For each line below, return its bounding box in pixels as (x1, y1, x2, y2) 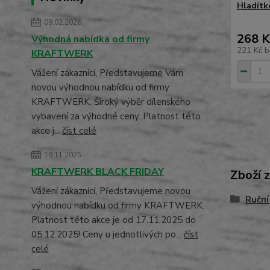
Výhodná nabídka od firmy (31, 33, 149, 46)
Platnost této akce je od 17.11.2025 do (31, 214, 196, 226)
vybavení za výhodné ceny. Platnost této (31, 110, 201, 122)
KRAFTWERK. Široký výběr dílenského (31, 96, 190, 108)
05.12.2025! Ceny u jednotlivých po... (31, 228, 184, 240)
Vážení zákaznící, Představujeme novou (31, 185, 190, 197)
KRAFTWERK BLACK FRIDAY (31, 165, 164, 178)
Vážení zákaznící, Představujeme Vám (31, 67, 183, 79)
